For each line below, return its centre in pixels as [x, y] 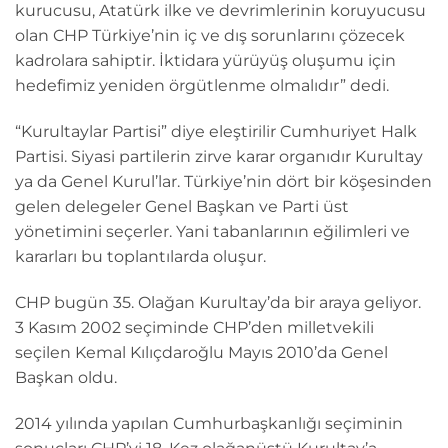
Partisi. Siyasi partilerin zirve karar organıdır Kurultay [219, 156]
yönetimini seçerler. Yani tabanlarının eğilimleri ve [212, 231]
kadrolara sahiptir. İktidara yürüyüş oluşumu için [205, 61]
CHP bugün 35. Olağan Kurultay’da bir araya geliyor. [218, 302]
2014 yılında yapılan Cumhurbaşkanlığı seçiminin [209, 423]
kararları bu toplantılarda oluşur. [140, 256]
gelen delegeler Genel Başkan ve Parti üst [182, 206]
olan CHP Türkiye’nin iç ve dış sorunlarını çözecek [210, 36]
